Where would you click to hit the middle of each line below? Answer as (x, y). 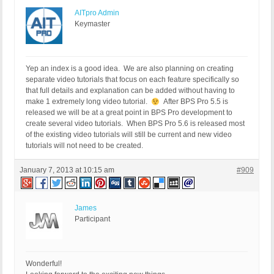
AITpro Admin (97, 13)
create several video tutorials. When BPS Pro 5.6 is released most (135, 124)
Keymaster (92, 24)
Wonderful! (44, 264)
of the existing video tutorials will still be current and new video (129, 135)
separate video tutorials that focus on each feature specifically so (132, 80)
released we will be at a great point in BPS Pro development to (129, 113)
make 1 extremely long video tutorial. (88, 102)
